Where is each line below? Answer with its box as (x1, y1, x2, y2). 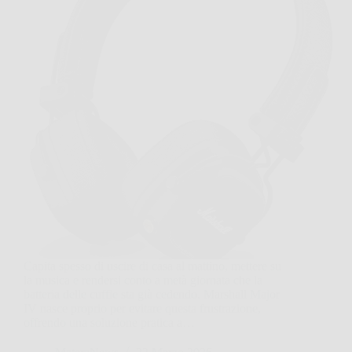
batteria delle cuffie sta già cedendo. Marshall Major (24, 287, 280, 301)
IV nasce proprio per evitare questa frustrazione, (24, 301, 261, 315)
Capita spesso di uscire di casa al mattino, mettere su (24, 258, 281, 273)
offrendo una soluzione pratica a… (24, 315, 195, 329)
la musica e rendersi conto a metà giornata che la (24, 273, 262, 287)
